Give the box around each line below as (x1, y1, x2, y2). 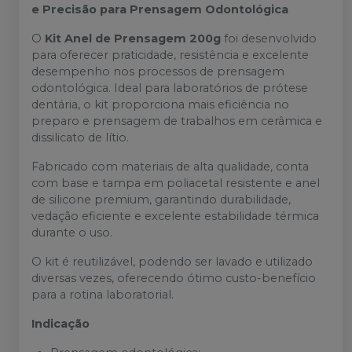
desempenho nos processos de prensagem (31, 64, 284, 79)
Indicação (31, 317, 90, 332)
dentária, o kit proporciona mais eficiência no (31, 97, 289, 112)
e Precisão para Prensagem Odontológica (31, 2, 288, 17)
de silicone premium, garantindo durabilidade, (31, 192, 291, 207)
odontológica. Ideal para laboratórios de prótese (31, 81, 308, 96)
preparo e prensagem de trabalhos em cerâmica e (31, 114, 322, 129)
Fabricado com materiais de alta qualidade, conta (31, 159, 309, 174)
